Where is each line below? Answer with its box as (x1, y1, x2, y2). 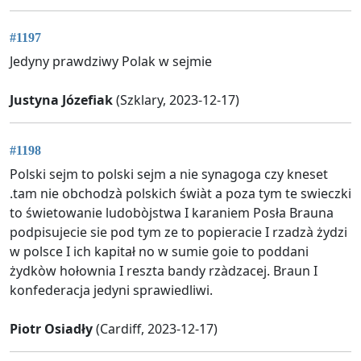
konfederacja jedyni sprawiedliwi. (10, 280, 213, 299)
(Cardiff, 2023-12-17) (93, 319, 218, 338)
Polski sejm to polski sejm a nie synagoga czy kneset (10, 164, 328, 183)
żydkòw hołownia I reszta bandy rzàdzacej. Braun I (10, 261, 317, 280)
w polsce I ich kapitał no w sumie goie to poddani (10, 242, 309, 260)
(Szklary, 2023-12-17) (113, 91, 239, 110)
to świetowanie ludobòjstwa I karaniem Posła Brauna (10, 203, 334, 222)
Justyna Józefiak (10, 91, 113, 110)
